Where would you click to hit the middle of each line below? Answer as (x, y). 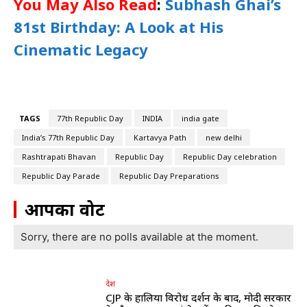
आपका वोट (65, 209)
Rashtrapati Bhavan (59, 157)
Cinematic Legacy (81, 50)
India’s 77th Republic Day (68, 138)
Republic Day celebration (230, 157)
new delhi (224, 138)
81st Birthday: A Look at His (119, 27)
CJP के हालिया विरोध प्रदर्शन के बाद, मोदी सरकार (199, 298)
